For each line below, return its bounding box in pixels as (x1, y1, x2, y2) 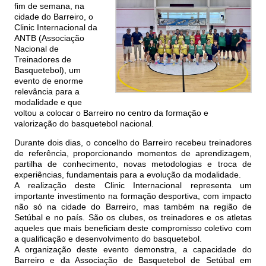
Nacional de (14, 44, 59, 54)
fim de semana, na (14, 1, 84, 11)
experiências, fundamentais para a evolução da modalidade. (14, 170, 241, 180)
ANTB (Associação (14, 33, 84, 43)
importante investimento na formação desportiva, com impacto (14, 191, 252, 201)
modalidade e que (14, 97, 82, 107)
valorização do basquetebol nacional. (14, 119, 154, 129)
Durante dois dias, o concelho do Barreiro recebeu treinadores (14, 138, 252, 148)
